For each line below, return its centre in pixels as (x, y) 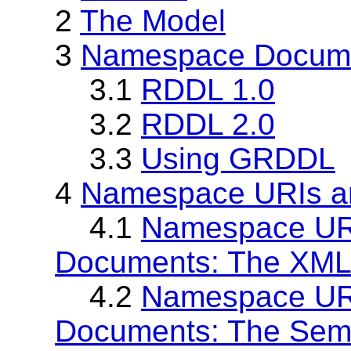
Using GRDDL (238, 158)
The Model (153, 20)
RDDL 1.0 (208, 89)
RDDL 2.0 (208, 124)
